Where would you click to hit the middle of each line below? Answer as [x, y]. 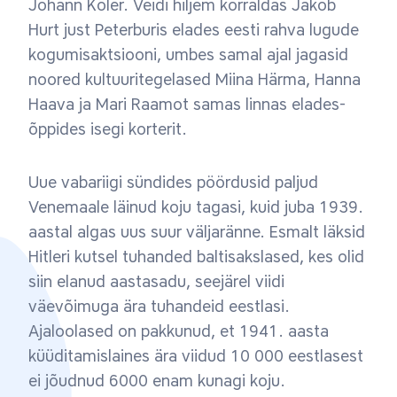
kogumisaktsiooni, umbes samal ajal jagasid [188, 55]
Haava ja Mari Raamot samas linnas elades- [187, 105]
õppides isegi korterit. [110, 129]
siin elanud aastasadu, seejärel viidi [156, 282]
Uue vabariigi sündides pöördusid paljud [173, 183]
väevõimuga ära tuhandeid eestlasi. [159, 307]
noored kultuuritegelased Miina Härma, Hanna [195, 80]
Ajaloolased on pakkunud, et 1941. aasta [179, 331]
